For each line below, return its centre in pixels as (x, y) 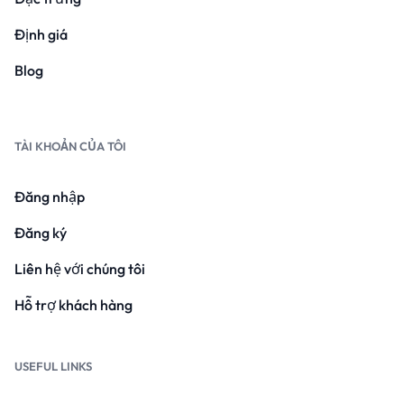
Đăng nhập (50, 197)
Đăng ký (41, 233)
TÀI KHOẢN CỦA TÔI (70, 146)
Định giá (41, 34)
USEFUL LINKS (53, 366)
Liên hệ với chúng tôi (80, 269)
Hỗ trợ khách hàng (73, 305)
